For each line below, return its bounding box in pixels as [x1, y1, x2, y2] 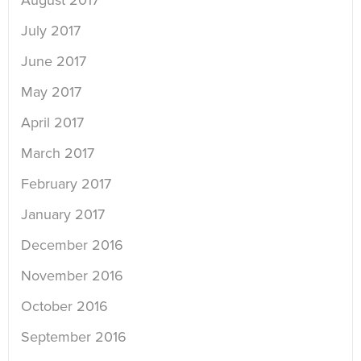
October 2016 [21, 297, 108, 316]
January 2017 [21, 205, 105, 224]
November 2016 [21, 267, 123, 285]
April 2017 [21, 114, 84, 132]
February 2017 [21, 175, 111, 193]
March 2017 [21, 144, 94, 163]
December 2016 [21, 236, 123, 255]
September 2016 [21, 328, 127, 346]
